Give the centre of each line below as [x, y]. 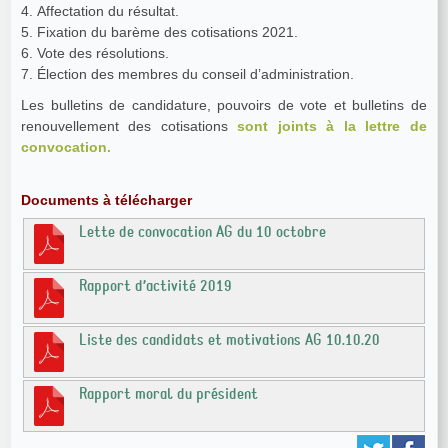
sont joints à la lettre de [332, 126]
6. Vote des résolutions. [95, 52]
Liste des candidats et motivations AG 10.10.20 [229, 340]
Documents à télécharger [106, 200]
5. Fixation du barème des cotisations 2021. [159, 31]
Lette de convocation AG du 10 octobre [202, 232]
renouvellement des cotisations [129, 126]
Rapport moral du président [168, 394]
